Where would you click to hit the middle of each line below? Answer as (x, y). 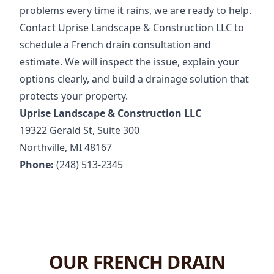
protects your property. (74, 96)
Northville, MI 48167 (66, 148)
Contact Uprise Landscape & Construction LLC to (132, 28)
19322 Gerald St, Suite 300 (80, 131)
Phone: (37, 165)
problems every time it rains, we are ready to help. (135, 11)
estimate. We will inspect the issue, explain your (129, 62)
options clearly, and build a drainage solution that (134, 79)
